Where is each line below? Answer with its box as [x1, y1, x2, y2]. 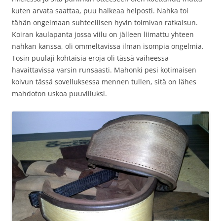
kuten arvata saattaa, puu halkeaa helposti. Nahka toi [12, 5, 188, 15]
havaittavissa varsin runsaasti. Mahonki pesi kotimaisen [12, 65, 196, 74]
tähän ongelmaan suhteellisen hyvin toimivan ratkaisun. [12, 17, 198, 27]
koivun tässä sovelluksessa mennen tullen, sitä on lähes [12, 76, 196, 86]
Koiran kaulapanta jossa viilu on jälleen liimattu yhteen [12, 29, 194, 39]
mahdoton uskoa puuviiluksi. [12, 88, 107, 98]
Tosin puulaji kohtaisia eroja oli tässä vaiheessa [12, 53, 169, 63]
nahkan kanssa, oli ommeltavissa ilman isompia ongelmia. [12, 41, 204, 51]
